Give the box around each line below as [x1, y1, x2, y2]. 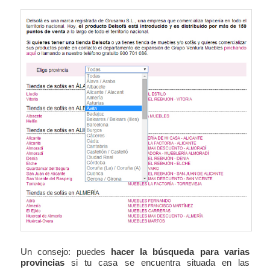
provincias [20, 257, 65, 268]
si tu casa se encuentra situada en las [64, 257, 250, 268]
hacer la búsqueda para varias [110, 246, 250, 257]
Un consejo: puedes [20, 246, 111, 257]
